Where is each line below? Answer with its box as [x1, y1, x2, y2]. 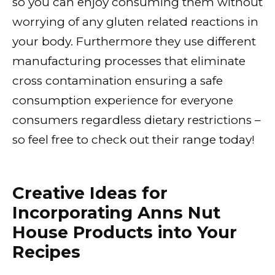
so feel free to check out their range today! [12, 133, 255, 147]
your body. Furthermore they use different [12, 34, 256, 49]
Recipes [12, 241, 80, 262]
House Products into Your [12, 222, 237, 242]
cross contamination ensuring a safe [12, 74, 223, 88]
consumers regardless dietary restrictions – [12, 113, 261, 128]
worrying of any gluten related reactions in [12, 15, 258, 29]
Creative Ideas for [12, 182, 168, 203]
